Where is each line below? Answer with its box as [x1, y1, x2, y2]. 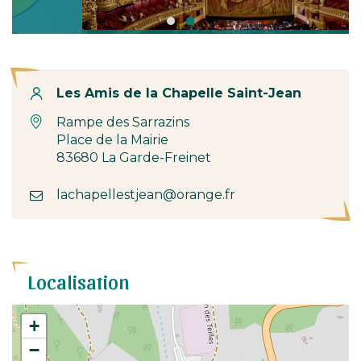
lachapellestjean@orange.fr [56, 187, 235, 202]
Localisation [28, 268, 130, 293]
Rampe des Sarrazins [56, 114, 189, 130]
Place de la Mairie [56, 132, 168, 147]
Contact [27, 80, 101, 103]
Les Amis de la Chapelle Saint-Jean [56, 85, 301, 101]
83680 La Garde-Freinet [56, 150, 211, 165]
